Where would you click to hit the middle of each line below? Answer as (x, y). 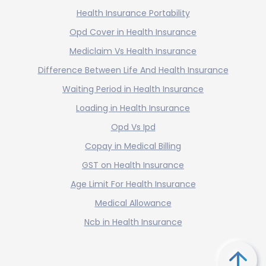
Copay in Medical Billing (133, 146)
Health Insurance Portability (133, 13)
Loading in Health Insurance (133, 108)
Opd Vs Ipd (133, 127)
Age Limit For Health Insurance (133, 184)
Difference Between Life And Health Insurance (133, 70)
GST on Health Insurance (133, 165)
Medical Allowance (133, 203)
